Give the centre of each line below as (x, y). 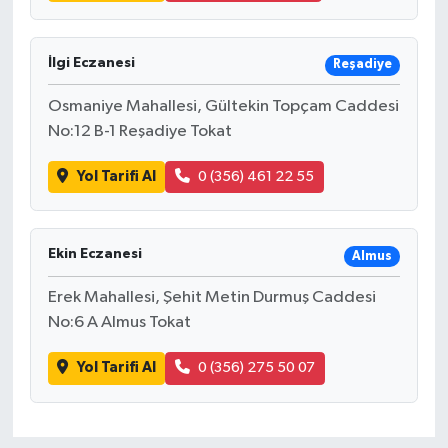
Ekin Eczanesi (94, 254)
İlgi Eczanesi (91, 62)
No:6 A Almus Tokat (119, 323)
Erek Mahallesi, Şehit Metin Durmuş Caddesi (211, 298)
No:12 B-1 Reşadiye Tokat (139, 131)
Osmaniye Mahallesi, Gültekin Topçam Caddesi (223, 106)
